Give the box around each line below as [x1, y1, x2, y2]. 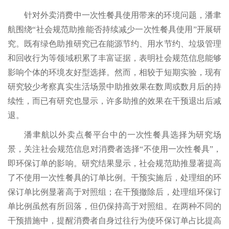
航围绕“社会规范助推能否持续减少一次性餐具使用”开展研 [8, 25, 221, 34]
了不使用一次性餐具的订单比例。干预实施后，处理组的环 [8, 173, 221, 182]
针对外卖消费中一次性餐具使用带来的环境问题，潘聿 [24, 11, 221, 20]
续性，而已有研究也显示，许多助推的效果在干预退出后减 [8, 97, 221, 106]
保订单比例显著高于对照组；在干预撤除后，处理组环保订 [8, 188, 221, 197]
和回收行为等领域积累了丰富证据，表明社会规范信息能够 [8, 54, 221, 63]
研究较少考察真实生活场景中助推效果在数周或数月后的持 [8, 82, 221, 91]
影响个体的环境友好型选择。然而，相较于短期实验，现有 [8, 68, 221, 77]
